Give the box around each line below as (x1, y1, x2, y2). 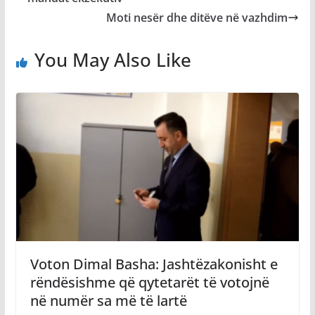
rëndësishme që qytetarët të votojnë (30, 273, 269, 292)
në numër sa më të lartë (30, 291, 187, 311)
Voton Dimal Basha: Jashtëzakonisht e (30, 255, 278, 274)
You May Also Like (34, 46, 191, 72)
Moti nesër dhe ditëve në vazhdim (106, 9, 288, 25)
